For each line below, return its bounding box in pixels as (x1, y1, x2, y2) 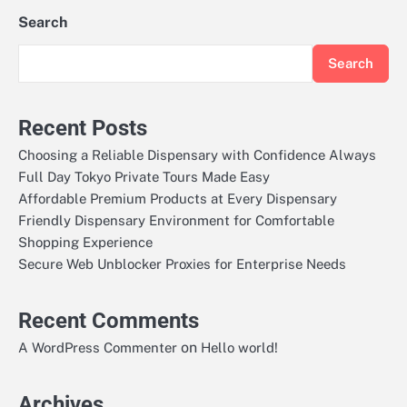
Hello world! (201, 339, 278, 355)
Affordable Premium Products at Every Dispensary (18, 190, 337, 206)
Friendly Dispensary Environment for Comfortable (18, 212, 334, 228)
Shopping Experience (18, 233, 153, 250)
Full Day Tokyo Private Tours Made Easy (18, 168, 270, 184)
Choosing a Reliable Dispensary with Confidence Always (18, 146, 376, 163)
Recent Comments (18, 307, 199, 333)
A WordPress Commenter (18, 339, 177, 355)
